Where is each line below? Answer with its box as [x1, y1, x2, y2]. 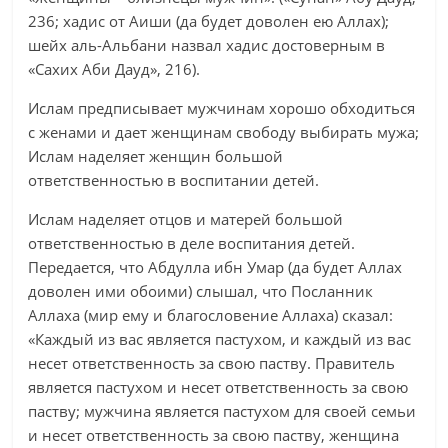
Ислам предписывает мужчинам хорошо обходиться [28, 98, 416, 118]
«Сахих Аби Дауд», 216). [28, 59, 201, 79]
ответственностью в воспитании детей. [28, 170, 320, 190]
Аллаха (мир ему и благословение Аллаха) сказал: [28, 305, 394, 325]
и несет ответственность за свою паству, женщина [28, 425, 400, 445]
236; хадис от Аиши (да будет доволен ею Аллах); [28, 11, 390, 31]
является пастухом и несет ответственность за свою [28, 377, 409, 397]
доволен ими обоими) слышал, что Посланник [28, 281, 374, 301]
